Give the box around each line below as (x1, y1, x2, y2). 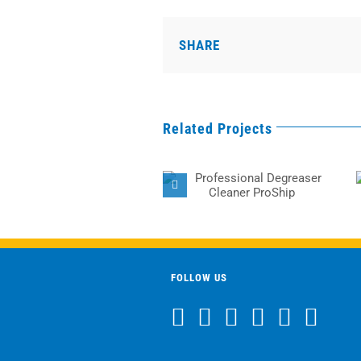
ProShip (227, 197, 276, 214)
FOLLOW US (171, 272, 227, 284)
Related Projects (163, 120, 272, 138)
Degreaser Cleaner (193, 180, 309, 197)
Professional (212, 162, 291, 179)
